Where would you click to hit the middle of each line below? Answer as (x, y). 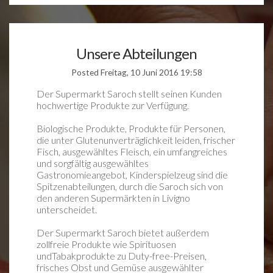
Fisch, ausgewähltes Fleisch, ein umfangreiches (132, 151)
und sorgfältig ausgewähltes (93, 163)
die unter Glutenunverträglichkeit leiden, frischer (136, 140)
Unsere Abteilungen (136, 53)
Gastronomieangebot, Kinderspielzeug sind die (132, 175)
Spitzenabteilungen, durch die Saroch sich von (130, 186)
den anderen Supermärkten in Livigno (113, 198)
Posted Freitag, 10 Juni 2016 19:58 (136, 72)
